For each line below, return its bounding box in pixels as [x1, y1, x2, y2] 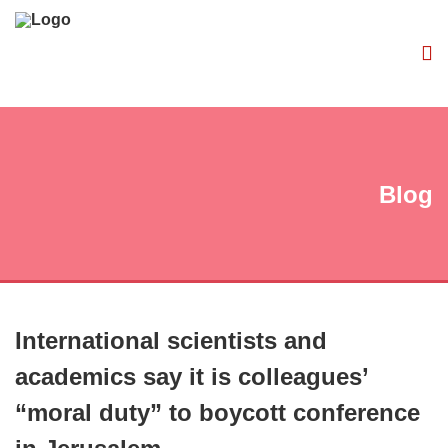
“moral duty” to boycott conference [15, 399, 420, 426]
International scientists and [15, 327, 327, 354]
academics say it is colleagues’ [15, 363, 369, 390]
